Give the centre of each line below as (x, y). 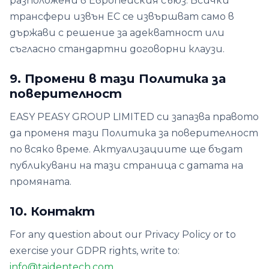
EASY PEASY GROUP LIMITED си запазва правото (134, 117)
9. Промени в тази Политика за (118, 79)
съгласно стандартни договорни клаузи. (117, 49)
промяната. (41, 182)
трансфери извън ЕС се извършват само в (122, 17)
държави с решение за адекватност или (117, 33)
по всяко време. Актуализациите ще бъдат (126, 149)
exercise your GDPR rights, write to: (95, 251)
